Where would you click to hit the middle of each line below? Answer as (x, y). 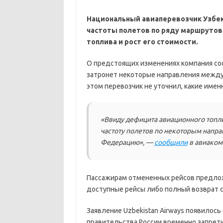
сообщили (171, 142)
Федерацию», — (127, 142)
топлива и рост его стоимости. (142, 42)
